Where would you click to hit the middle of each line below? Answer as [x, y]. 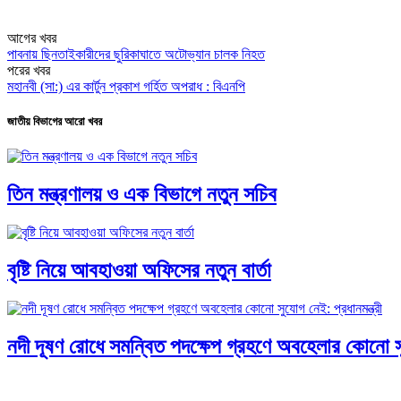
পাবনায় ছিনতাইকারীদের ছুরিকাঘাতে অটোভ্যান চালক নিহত [136, 54]
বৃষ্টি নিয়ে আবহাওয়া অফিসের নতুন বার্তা [139, 270]
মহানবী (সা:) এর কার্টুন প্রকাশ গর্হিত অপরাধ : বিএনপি [126, 86]
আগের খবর [32, 38]
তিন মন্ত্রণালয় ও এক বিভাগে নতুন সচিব [142, 195]
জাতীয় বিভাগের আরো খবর [55, 121]
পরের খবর [29, 70]
